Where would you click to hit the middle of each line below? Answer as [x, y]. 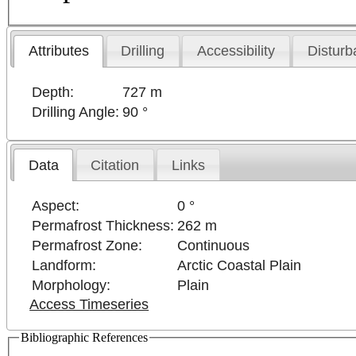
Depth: [53, 92]
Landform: [64, 266]
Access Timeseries [89, 305]
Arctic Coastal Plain [240, 266]
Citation [115, 165]
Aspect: [56, 206]
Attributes [58, 51]
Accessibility [236, 51]
